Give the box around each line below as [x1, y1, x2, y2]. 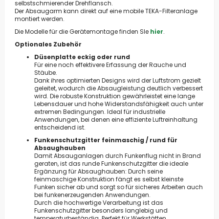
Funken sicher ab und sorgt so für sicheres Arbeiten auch [34, 182, 203, 191]
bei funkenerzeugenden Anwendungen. [34, 190, 151, 199]
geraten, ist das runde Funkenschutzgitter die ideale [34, 159, 188, 168]
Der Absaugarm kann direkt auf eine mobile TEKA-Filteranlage [15, 6, 197, 15]
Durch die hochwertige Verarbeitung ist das [34, 198, 163, 207]
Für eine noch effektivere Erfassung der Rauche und [34, 60, 186, 69]
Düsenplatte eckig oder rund [34, 52, 130, 61]
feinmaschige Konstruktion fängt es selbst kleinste [34, 175, 183, 183]
